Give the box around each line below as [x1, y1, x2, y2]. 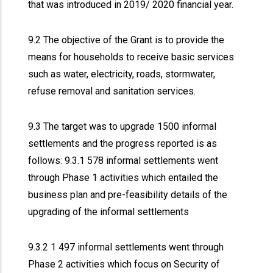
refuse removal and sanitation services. [28, 85, 199, 97]
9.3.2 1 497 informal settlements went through [28, 241, 224, 253]
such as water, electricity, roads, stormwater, [28, 68, 216, 80]
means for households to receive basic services [28, 51, 235, 63]
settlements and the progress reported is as [28, 138, 218, 149]
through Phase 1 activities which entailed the [28, 172, 219, 183]
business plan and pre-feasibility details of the [28, 189, 228, 200]
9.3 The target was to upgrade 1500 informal [28, 121, 217, 132]
